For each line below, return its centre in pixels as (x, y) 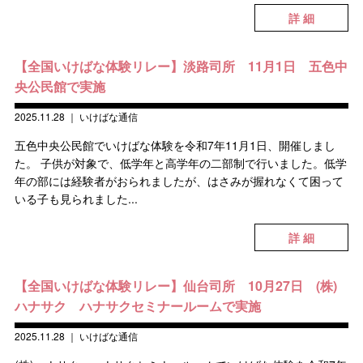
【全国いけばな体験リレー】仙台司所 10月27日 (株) (175, 286)
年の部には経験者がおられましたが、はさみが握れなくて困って (179, 181)
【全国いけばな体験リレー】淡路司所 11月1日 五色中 (181, 66)
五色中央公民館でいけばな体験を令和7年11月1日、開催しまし (175, 145)
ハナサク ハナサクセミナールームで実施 (137, 306)
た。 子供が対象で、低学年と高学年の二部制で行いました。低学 (180, 163)
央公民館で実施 (60, 86)
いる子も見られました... (76, 199)
